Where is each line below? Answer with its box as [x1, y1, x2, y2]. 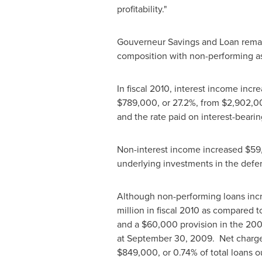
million [116, 204, 144, 216]
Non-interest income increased [116, 143, 245, 156]
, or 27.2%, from [157, 96, 222, 109]
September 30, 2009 [126, 232, 212, 244]
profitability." [116, 2, 167, 15]
